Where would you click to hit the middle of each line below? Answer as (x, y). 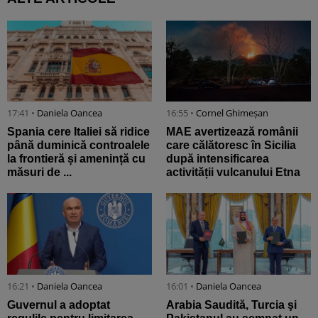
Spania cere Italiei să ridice (78, 132)
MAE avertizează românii (232, 132)
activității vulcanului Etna (233, 172)
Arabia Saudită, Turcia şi (231, 305)
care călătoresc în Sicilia (231, 146)
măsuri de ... (39, 172)
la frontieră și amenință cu (76, 159)
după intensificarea (218, 159)
